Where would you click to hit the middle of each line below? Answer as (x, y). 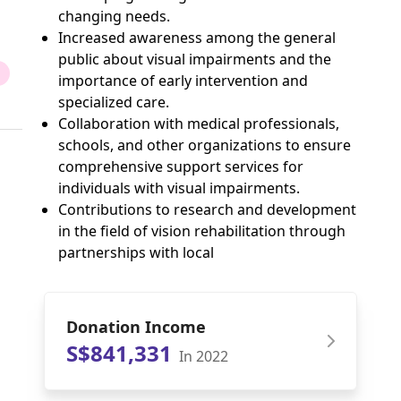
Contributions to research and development (208, 209)
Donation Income (137, 327)
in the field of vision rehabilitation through (202, 231)
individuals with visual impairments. (179, 188)
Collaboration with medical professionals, (199, 124)
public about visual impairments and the (195, 59)
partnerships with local (137, 252)
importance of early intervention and (183, 81)
